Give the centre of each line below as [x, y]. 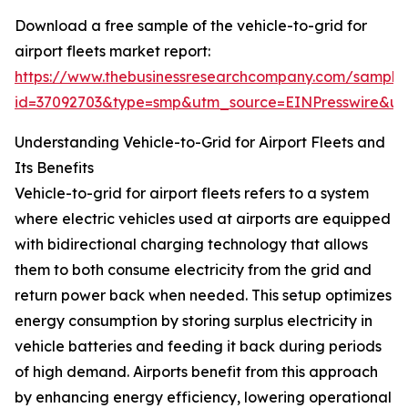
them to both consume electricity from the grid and [193, 270]
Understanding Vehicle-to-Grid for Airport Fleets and [200, 143]
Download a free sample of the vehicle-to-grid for [191, 26]
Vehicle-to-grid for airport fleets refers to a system [192, 194]
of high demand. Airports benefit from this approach [196, 372]
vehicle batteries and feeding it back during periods [198, 347]
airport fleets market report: [112, 51]
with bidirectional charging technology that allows [191, 245]
